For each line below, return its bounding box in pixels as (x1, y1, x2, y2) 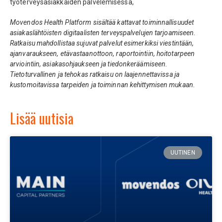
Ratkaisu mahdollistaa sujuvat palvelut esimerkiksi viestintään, (10, 39, 194, 47)
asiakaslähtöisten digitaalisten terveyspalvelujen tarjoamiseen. (10, 28, 196, 37)
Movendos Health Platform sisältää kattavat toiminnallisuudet (10, 18, 194, 26)
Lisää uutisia (10, 108, 74, 128)
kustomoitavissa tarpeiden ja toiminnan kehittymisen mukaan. (10, 80, 197, 89)
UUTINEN (170, 149, 195, 156)
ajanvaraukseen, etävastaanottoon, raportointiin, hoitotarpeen (10, 49, 195, 57)
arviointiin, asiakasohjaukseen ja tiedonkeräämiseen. (10, 59, 168, 68)
